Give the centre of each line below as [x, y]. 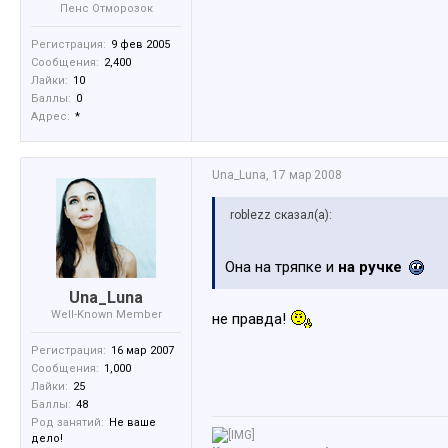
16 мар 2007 [142, 351]
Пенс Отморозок [106, 9]
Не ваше [132, 423]
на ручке [370, 267]
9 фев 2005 [140, 45]
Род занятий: [67, 423]
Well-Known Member [106, 315]
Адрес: [50, 117]
